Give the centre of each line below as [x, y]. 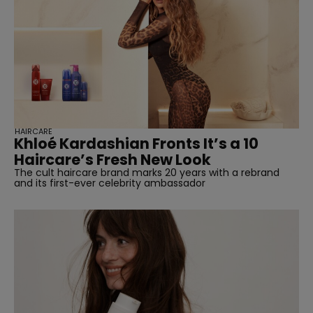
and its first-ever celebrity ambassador [110, 183]
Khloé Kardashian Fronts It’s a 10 [136, 143]
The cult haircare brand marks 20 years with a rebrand [147, 172]
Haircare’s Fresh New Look [112, 159]
